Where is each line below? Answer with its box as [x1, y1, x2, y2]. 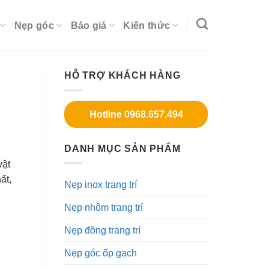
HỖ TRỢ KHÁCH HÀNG [64, 70, 181, 80]
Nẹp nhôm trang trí [64, 202, 143, 213]
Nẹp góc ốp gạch [64, 248, 137, 259]
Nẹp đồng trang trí [64, 225, 141, 236]
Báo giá [70, 20, 107, 31]
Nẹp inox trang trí [64, 180, 137, 190]
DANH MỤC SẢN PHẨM [64, 143, 181, 154]
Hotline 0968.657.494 [89, 109, 183, 119]
